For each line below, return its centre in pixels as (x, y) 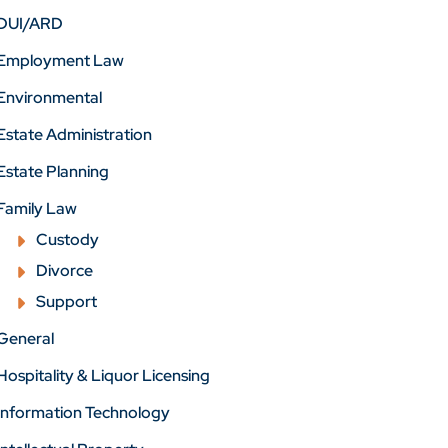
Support (66, 301)
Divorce (64, 270)
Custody (67, 239)
